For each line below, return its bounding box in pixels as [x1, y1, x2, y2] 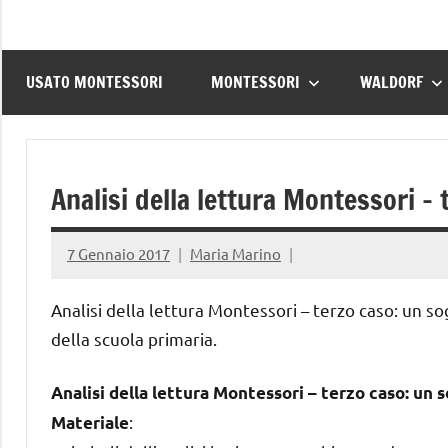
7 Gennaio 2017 [67, 244, 170, 264]
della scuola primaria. [51, 327, 217, 349]
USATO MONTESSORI [26, 71, 163, 94]
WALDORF [360, 71, 423, 94]
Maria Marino [190, 244, 281, 264]
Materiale [51, 411, 129, 433]
